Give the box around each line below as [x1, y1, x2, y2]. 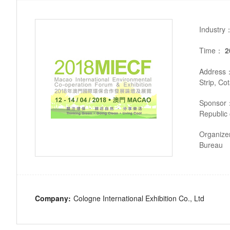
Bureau [199, 140, 223, 150]
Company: [35, 193, 71, 203]
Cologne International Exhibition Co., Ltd [73, 193, 204, 203]
